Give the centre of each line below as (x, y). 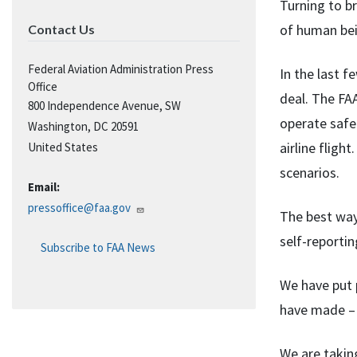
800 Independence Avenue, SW (104, 106)
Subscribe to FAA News (98, 247)
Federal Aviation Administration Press (121, 69)
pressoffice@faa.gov (79, 208)
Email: (44, 187)
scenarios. (310, 173)
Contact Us (61, 29)
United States (63, 147)
